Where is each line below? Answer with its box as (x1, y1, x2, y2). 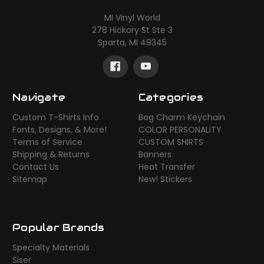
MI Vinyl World (104, 12, 160, 24)
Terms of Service (12, 136, 82, 148)
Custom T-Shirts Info (12, 111, 99, 124)
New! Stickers (138, 173, 192, 186)
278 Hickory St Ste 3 (91, 24, 173, 37)
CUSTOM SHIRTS (138, 136, 203, 148)
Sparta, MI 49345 (97, 37, 167, 49)
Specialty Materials (12, 242, 90, 254)
